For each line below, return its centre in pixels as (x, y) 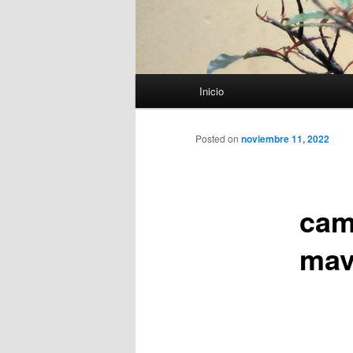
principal (157, 102)
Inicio (212, 91)
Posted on (218, 139)
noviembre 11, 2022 (285, 139)
